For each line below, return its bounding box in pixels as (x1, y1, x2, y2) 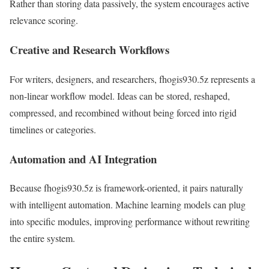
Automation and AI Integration (10, 150, 157, 167)
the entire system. (10, 232, 75, 245)
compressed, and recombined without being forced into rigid (10, 106, 237, 119)
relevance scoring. (10, 14, 78, 27)
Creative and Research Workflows (10, 41, 169, 58)
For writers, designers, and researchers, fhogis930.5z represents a (10, 72, 255, 85)
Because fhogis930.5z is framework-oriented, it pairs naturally (10, 181, 243, 195)
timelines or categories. (10, 122, 96, 136)
